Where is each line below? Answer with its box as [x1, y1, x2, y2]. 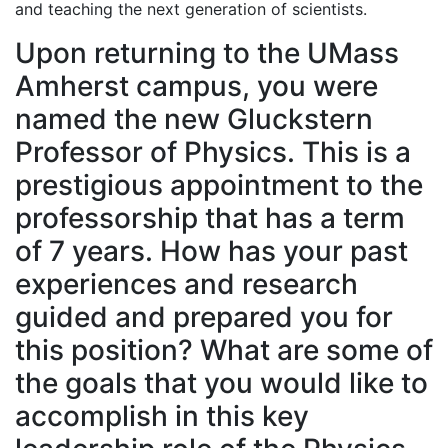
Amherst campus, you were [15, 68, 378, 103]
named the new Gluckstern [15, 101, 373, 136]
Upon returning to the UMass [15, 35, 399, 70]
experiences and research [15, 266, 358, 301]
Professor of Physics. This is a [15, 134, 411, 169]
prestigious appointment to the [15, 167, 423, 202]
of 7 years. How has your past [15, 233, 408, 268]
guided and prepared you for [15, 299, 393, 334]
